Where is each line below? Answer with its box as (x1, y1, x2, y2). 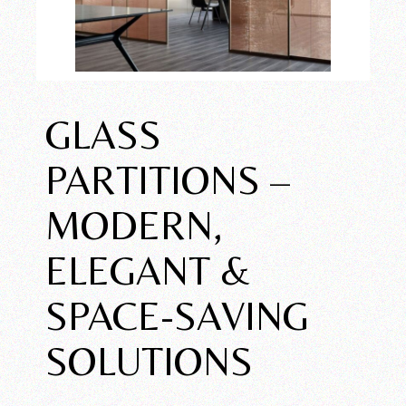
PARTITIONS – (45, 156, 291, 203)
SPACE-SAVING (45, 292, 310, 339)
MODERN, (45, 201, 223, 248)
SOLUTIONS (45, 337, 254, 384)
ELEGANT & (45, 246, 253, 294)
